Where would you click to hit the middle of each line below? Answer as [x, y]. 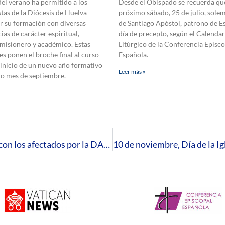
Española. [133, 55]
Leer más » [132, 72]
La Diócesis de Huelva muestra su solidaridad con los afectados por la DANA [107, 144]
